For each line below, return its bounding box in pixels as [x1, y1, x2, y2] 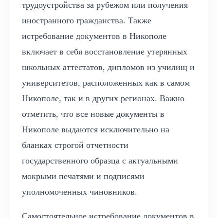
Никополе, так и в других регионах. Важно [22, 93, 184, 104]
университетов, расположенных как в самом [22, 78, 190, 88]
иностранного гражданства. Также [22, 16, 151, 26]
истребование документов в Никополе [22, 31, 166, 41]
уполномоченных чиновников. [22, 187, 137, 197]
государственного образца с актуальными [22, 156, 178, 166]
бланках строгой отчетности [22, 140, 128, 150]
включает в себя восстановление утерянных [22, 47, 187, 57]
